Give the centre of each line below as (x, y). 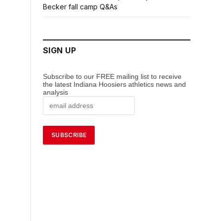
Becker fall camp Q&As (80, 7)
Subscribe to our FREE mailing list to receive (112, 77)
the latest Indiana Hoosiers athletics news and (114, 85)
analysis (56, 92)
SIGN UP (60, 50)
